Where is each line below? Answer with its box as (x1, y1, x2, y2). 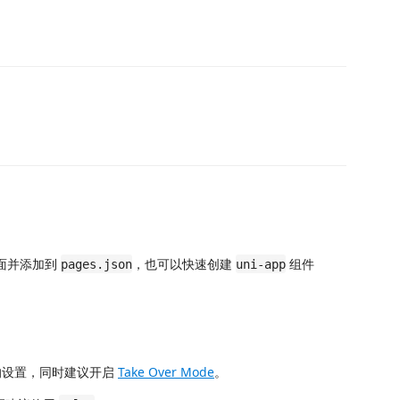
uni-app (236, 256, 286, 271)
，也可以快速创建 (132, 254, 236, 272)
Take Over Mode (118, 362, 214, 380)
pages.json (61, 256, 132, 271)
